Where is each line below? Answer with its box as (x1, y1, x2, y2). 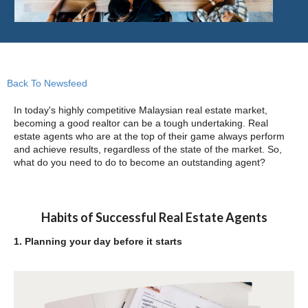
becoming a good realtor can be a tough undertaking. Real (14, 118, 268, 129)
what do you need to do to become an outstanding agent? (14, 157, 265, 168)
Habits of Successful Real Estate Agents (41, 209, 267, 225)
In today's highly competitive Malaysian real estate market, (14, 104, 267, 116)
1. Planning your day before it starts (14, 235, 182, 247)
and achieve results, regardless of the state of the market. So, (14, 144, 282, 155)
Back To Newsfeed (7, 78, 87, 89)
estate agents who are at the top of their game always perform (14, 131, 285, 142)
